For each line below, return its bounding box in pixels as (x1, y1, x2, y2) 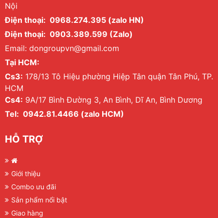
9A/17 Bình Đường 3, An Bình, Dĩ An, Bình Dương (23, 95, 202, 105)
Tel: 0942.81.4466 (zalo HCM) (5, 109, 124, 119)
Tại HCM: (5, 57, 39, 68)
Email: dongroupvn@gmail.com (5, 43, 119, 54)
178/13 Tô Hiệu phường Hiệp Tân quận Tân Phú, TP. (23, 72, 213, 82)
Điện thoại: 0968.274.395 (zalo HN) (5, 15, 144, 25)
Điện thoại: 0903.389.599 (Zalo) (5, 29, 133, 39)
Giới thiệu (11, 169, 40, 178)
